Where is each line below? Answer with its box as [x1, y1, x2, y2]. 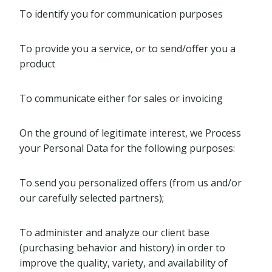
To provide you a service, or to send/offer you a [19, 42, 236, 55]
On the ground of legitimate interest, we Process [19, 126, 241, 140]
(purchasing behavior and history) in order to [19, 241, 225, 254]
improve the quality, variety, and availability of [19, 256, 228, 270]
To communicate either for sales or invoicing [19, 92, 223, 105]
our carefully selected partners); [19, 191, 164, 205]
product [19, 57, 55, 70]
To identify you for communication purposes [19, 7, 223, 21]
